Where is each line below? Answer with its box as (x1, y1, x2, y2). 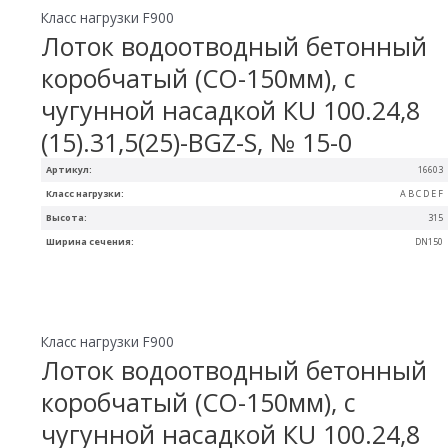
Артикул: (46, 163, 93, 177)
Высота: (46, 211, 88, 225)
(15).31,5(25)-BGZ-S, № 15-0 (41, 125, 353, 160)
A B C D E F (400, 187, 443, 201)
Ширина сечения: (46, 235, 135, 249)
